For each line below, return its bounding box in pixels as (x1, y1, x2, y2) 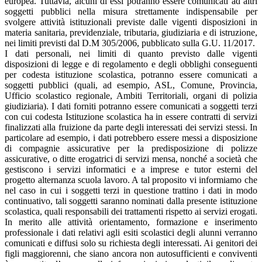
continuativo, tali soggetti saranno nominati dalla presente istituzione (5, 195, 257, 206)
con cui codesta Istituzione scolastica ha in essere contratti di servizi (5, 111, 257, 122)
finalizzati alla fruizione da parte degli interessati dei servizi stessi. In (5, 122, 257, 132)
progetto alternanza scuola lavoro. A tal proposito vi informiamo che (5, 174, 257, 185)
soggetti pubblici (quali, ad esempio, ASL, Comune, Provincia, (5, 80, 257, 90)
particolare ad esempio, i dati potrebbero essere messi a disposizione (5, 132, 257, 143)
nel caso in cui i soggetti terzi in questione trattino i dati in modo (5, 185, 257, 195)
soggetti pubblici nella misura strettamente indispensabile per (5, 6, 257, 16)
